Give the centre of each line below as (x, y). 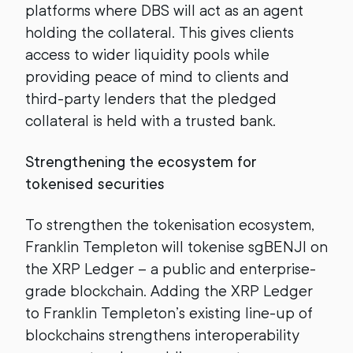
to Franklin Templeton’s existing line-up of (169, 313)
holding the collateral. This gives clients (160, 32)
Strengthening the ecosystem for (141, 162)
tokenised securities (95, 184)
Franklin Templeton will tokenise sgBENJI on (176, 247)
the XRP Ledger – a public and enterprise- (171, 269)
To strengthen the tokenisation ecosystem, (170, 225)
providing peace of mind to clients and (157, 76)
